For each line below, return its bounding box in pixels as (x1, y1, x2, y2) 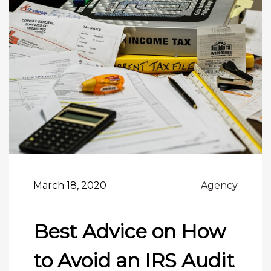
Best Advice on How (33, 219, 226, 243)
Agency (201, 179, 238, 191)
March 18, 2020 (33, 179, 106, 191)
